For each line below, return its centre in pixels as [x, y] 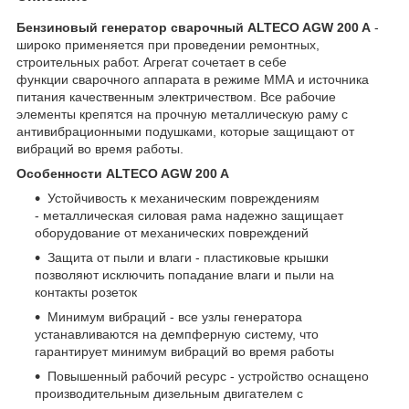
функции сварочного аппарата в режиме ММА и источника [193, 79]
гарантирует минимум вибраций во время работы [184, 351]
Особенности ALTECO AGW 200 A [125, 173]
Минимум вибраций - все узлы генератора [175, 316]
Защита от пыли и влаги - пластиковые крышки [188, 257]
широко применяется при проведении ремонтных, [168, 44]
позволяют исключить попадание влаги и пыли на [184, 274]
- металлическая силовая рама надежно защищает [189, 215]
